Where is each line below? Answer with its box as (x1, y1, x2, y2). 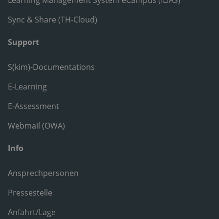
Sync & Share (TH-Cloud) (8, 14, 97, 25)
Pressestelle (8, 187, 52, 198)
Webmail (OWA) (8, 120, 65, 131)
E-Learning (8, 81, 47, 92)
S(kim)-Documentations (8, 61, 95, 72)
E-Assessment (8, 100, 59, 111)
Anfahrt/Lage (8, 206, 56, 218)
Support (8, 37, 39, 48)
